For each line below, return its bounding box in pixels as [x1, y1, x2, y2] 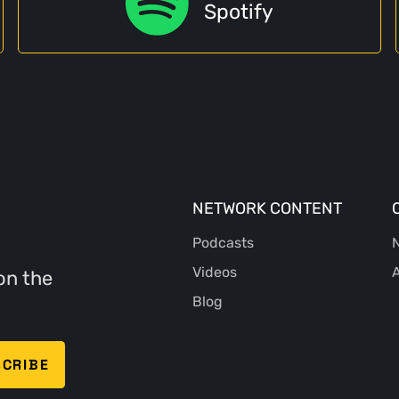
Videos [191, 263, 237, 281]
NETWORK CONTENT [191, 198, 342, 217]
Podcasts [191, 234, 254, 252]
